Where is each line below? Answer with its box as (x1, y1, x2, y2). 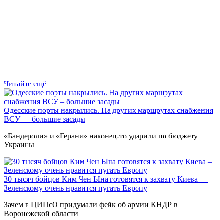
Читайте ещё (4, 80, 46, 88)
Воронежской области (4, 209, 78, 218)
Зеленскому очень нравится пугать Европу (4, 184, 147, 192)
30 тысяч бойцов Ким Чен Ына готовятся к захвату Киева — (4, 175, 208, 184)
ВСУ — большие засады (4, 115, 85, 124)
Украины (4, 140, 34, 149)
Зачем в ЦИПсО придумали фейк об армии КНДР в (4, 200, 178, 209)
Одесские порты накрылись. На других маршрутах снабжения (4, 106, 213, 115)
